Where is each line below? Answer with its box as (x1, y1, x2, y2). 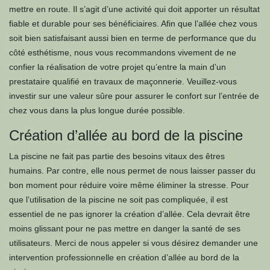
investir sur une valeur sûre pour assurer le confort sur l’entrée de (9, 91, 259, 101)
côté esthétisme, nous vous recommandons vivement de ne (9, 48, 236, 57)
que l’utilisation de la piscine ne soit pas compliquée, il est (9, 195, 228, 204)
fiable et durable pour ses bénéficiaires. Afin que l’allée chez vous (9, 19, 257, 28)
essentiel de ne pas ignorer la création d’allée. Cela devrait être (9, 209, 250, 219)
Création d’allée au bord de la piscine (9, 127, 243, 143)
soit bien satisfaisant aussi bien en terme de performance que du (9, 33, 256, 43)
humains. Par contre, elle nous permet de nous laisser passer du (9, 166, 256, 175)
